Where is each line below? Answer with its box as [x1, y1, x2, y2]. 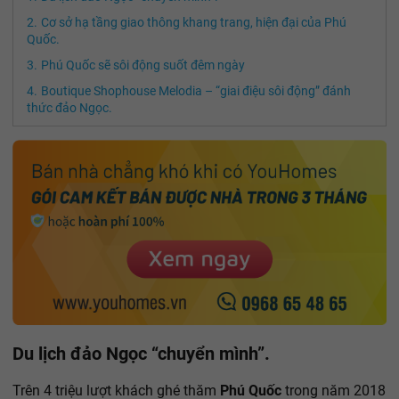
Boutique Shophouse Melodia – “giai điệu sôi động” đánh [41, 83, 351, 98]
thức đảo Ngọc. [27, 100, 112, 115]
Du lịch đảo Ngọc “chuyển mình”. [12, 342, 270, 364]
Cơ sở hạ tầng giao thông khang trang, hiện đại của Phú [41, 14, 346, 29]
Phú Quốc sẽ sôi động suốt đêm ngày [41, 57, 245, 72]
